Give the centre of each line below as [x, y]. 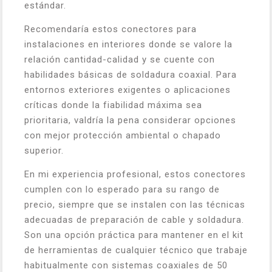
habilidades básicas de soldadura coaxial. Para [131, 74]
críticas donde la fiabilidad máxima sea [113, 105]
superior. [44, 150]
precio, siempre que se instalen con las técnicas [135, 204]
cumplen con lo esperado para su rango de [122, 189]
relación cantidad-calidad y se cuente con [120, 59]
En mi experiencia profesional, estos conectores [135, 174]
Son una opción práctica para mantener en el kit [134, 235]
